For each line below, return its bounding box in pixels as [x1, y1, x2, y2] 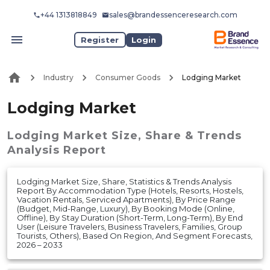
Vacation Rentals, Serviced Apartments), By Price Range [17, 194, 236, 204]
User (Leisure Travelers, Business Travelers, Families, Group [17, 221, 242, 231]
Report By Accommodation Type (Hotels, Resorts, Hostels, [17, 185, 243, 195]
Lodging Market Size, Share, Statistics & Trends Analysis [17, 176, 231, 186]
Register [81, 34, 119, 45]
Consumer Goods [95, 73, 160, 83]
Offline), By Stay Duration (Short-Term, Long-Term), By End [17, 212, 243, 222]
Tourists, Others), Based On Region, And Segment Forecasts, [17, 230, 253, 240]
